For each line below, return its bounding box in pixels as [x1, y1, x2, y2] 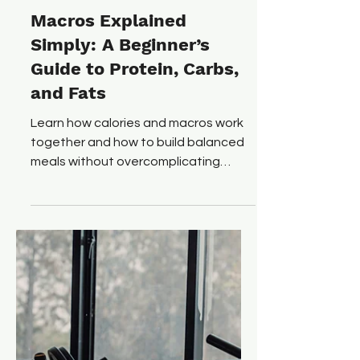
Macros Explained [31, 63, 186, 84]
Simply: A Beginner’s [31, 88, 210, 108]
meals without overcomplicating [31, 208, 220, 221]
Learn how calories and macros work [31, 170, 243, 182]
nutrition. [31, 227, 83, 240]
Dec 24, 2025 [31, 36, 89, 47]
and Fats [31, 136, 106, 156]
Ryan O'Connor [31, 23, 95, 34]
